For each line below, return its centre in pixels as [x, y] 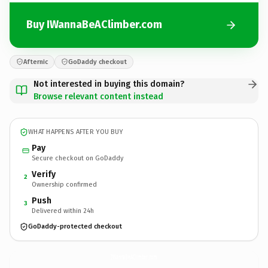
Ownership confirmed [64, 184]
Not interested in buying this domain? [109, 84]
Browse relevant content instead [98, 96]
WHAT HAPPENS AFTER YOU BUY [76, 132]
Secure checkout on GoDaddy [77, 158]
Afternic [36, 62]
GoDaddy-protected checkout [75, 226]
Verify [44, 174]
